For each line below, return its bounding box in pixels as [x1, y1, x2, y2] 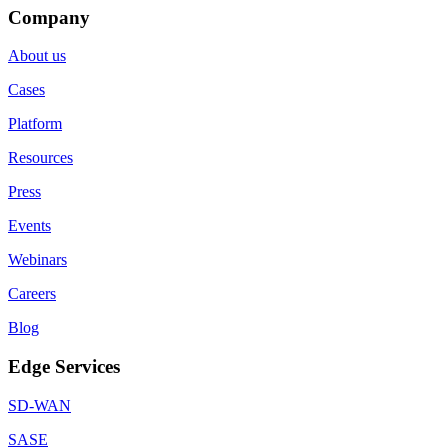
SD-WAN [8, 396, 71, 414]
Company [8, 6, 90, 28]
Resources [8, 149, 73, 167]
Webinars [8, 251, 67, 269]
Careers [8, 285, 56, 303]
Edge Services [8, 356, 120, 378]
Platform [8, 115, 62, 133]
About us [8, 47, 66, 65]
